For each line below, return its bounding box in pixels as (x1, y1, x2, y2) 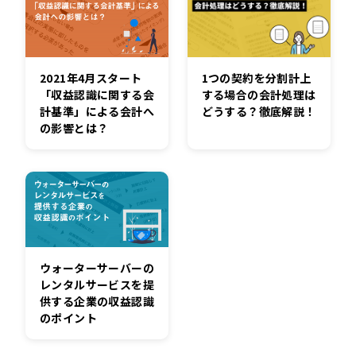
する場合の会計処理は (201, 86, 316, 103)
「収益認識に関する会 (40, 87, 154, 103)
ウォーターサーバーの (40, 260, 154, 277)
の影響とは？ (40, 120, 109, 137)
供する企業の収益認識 (40, 293, 154, 310)
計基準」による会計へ (40, 103, 154, 120)
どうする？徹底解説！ (201, 103, 316, 119)
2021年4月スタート (40, 70, 142, 87)
